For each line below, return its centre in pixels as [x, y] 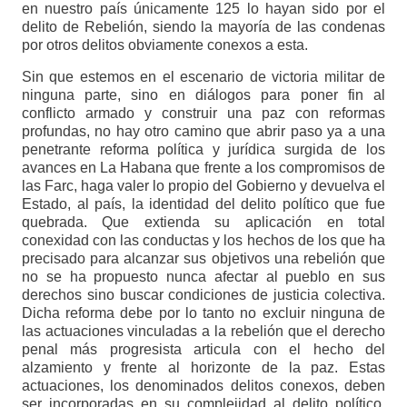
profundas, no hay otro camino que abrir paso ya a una [203, 132]
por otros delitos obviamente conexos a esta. [164, 45]
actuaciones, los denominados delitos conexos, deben [203, 386]
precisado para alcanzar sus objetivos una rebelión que [203, 259]
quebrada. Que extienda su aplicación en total [203, 223]
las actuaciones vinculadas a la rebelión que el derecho [203, 332]
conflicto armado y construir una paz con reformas [203, 114]
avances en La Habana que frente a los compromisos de [203, 168]
